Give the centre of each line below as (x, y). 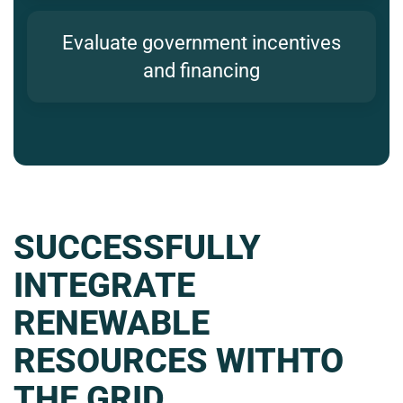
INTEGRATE (104, 286)
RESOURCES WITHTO (179, 361)
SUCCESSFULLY (137, 248)
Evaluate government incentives (201, 43)
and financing (201, 71)
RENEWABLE (112, 323)
